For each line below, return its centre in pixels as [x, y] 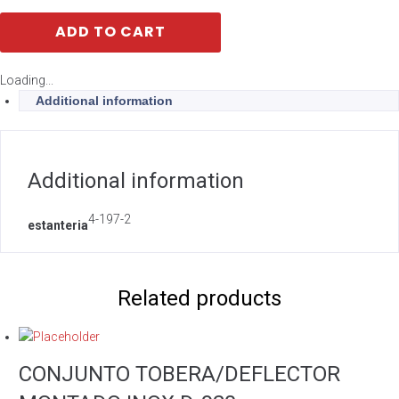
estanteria [58, 225]
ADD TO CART [110, 32]
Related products [199, 298]
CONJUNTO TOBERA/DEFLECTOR [179, 374]
